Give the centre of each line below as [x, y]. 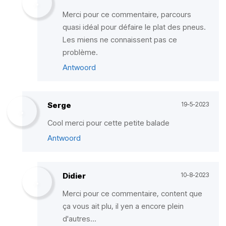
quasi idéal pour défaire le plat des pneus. [134, 27]
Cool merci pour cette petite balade [108, 123]
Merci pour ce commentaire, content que [132, 193]
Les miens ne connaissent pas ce [120, 40]
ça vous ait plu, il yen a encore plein [123, 206]
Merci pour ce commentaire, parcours [127, 14]
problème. [80, 52]
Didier [74, 176]
